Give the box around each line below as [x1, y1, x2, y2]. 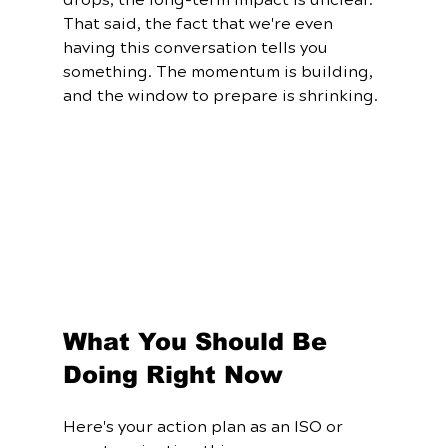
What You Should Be [62, 328, 335, 356]
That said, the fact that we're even [62, 12, 337, 35]
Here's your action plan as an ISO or [62, 416, 347, 439]
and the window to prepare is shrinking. [62, 84, 378, 107]
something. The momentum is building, [62, 60, 377, 83]
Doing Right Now [62, 361, 283, 389]
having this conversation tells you [62, 36, 332, 59]
